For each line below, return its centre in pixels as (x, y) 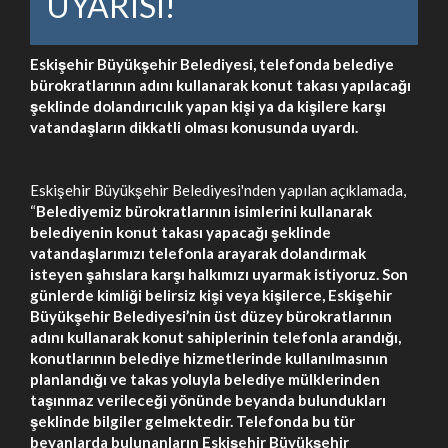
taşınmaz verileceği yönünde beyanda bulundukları (208, 400)
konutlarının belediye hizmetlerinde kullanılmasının (209, 358)
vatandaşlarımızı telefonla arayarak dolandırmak (198, 253)
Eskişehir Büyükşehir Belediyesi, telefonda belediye (212, 64)
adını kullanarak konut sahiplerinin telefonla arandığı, (215, 337)
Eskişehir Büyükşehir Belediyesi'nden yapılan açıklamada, (218, 190)
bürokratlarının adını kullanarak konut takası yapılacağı (220, 85)
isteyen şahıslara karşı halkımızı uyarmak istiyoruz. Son (219, 274)
